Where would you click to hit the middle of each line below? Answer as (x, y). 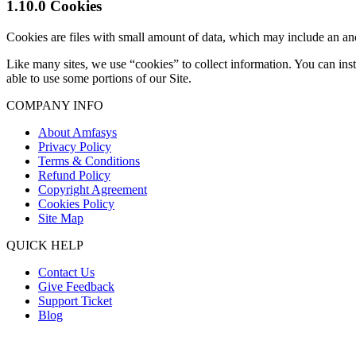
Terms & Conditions (89, 161)
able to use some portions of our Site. (99, 79)
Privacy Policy (75, 147)
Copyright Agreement (93, 190)
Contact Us (66, 273)
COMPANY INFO (55, 106)
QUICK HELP (45, 246)
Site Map (61, 219)
